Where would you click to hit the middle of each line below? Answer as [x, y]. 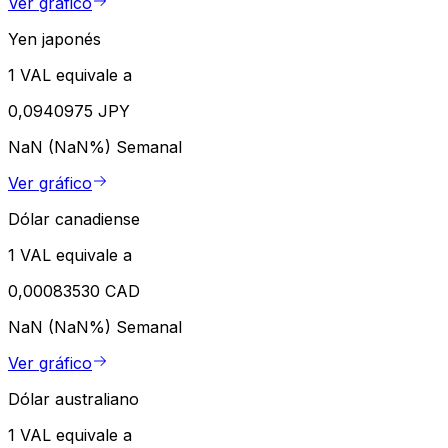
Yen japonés [54, 39]
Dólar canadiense [74, 219]
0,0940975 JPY [69, 111]
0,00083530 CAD [74, 291]
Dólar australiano [73, 399]
